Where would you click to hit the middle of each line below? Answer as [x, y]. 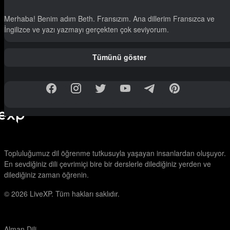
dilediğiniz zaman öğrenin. [46, 175]
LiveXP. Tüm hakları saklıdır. [75, 194]
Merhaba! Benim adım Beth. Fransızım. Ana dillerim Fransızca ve [109, 18]
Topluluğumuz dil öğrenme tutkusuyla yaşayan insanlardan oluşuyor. [115, 153]
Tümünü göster [119, 57]
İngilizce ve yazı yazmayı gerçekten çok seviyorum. [87, 29]
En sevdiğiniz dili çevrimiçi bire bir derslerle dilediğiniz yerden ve [108, 164]
